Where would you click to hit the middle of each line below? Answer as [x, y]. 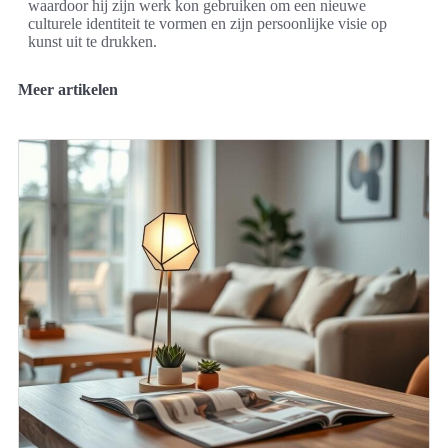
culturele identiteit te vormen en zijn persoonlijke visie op [207, 23]
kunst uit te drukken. [92, 41]
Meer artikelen [68, 89]
